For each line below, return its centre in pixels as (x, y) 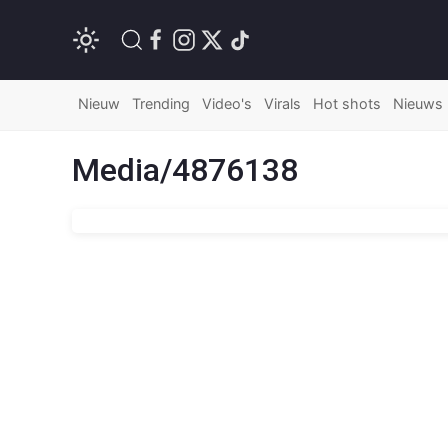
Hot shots (347, 103)
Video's (227, 103)
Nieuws (418, 103)
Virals (282, 103)
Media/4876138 (185, 170)
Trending (161, 103)
